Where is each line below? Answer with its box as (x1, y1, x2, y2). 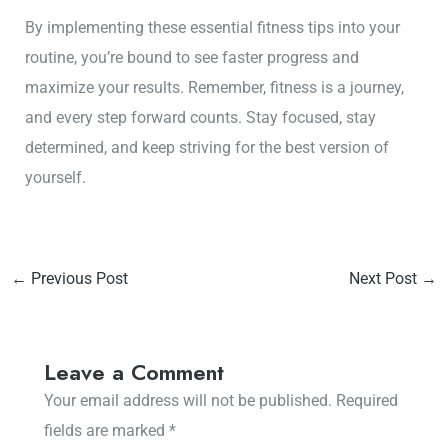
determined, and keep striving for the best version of (25, 137, 390, 157)
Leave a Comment (43, 356, 224, 389)
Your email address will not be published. (43, 391, 332, 411)
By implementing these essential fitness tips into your (25, 17, 401, 37)
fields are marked (43, 421, 169, 441)
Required (335, 391, 398, 411)
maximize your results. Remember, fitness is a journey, (25, 77, 405, 97)
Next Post (349, 268, 422, 288)
